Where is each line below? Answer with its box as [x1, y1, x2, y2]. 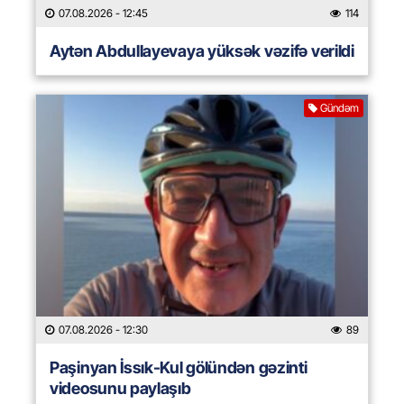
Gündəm [320, 101, 359, 115]
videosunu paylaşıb [50, 379, 191, 399]
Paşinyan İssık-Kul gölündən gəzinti [50, 358, 308, 378]
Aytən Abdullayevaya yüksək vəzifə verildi [50, 41, 354, 61]
